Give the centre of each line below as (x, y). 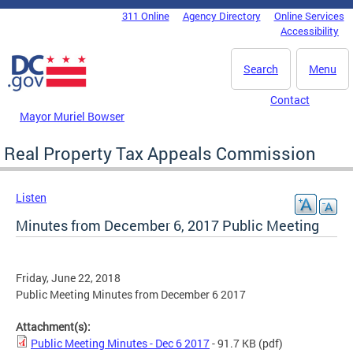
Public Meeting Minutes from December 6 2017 (131, 294)
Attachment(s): (54, 326)
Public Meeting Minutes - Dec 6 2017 (120, 343)
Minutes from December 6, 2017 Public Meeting (167, 225)
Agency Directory (221, 16)
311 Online (145, 16)
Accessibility (310, 31)
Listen (31, 197)
